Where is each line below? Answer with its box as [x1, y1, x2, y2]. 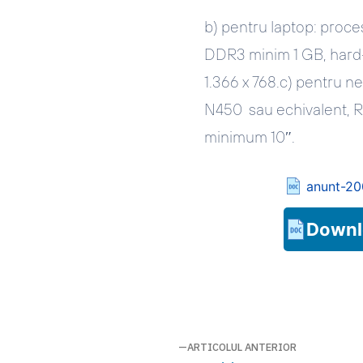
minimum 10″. [204, 128, 295, 147]
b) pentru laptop [204, 18, 314, 36]
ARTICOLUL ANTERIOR [187, 340, 297, 354]
